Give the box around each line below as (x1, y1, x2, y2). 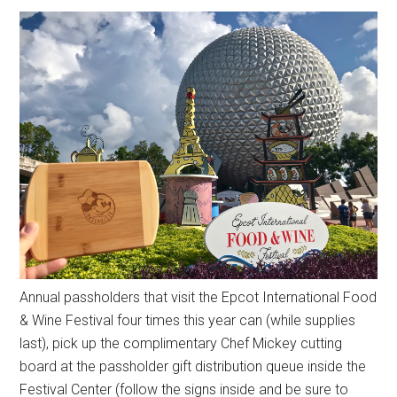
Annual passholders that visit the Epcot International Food (19, 289, 378, 307)
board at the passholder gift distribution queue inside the (19, 358, 367, 376)
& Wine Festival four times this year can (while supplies (19, 312, 356, 330)
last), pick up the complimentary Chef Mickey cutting (19, 335, 343, 353)
